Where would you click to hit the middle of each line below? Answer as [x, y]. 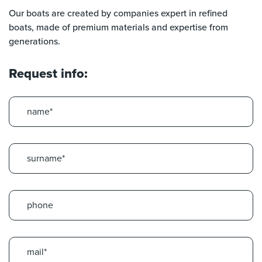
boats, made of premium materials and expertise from [118, 28]
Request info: [48, 74]
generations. [35, 42]
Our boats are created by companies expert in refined [118, 14]
